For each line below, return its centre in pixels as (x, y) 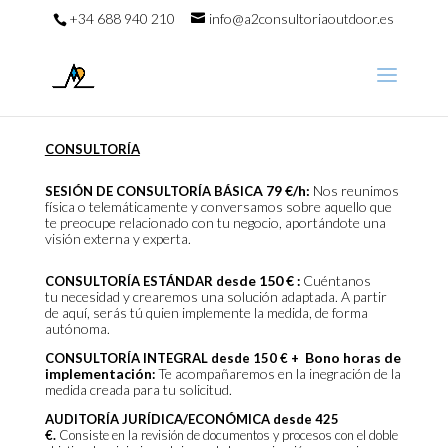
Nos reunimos (354, 190)
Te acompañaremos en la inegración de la (279, 373)
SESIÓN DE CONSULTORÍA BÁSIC (148, 191)
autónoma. (78, 328)
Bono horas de (352, 357)
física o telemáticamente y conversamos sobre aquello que (218, 206)
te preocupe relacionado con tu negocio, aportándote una (215, 222)
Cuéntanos (336, 280)
